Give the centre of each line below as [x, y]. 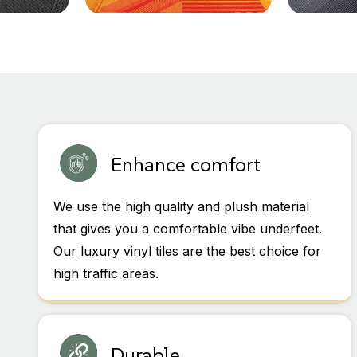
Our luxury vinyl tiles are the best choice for [188, 251]
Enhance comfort [186, 164]
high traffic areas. [106, 273]
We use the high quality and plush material [182, 206]
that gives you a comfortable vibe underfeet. [188, 228]
